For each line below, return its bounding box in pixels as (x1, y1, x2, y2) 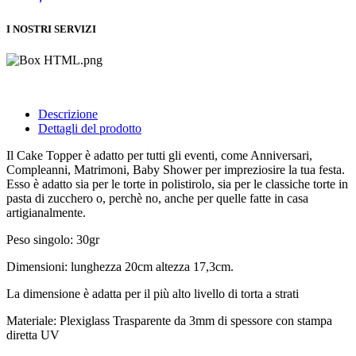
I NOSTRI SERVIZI (6, 22, 96, 35)
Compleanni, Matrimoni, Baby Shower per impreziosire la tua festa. (6, 162, 345, 176)
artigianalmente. (6, 205, 86, 219)
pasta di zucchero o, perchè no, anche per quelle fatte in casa (6, 191, 308, 205)
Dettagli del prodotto (38, 121, 141, 135)
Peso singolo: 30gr (6, 232, 99, 246)
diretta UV (6, 327, 60, 342)
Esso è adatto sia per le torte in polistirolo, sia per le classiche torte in (6, 176, 348, 191)
